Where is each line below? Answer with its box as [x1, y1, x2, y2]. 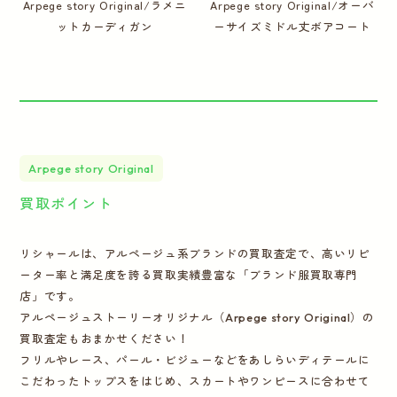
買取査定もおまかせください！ [19, 331, 190, 346]
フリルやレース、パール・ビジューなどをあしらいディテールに [19, 353, 370, 368]
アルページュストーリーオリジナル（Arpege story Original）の [19, 310, 375, 325]
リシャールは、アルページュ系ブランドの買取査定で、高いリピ [19, 246, 370, 261]
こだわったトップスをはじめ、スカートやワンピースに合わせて [19, 374, 370, 389]
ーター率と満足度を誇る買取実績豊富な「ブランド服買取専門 [19, 268, 359, 283]
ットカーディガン [56, 17, 153, 35]
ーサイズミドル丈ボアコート [214, 17, 371, 35]
